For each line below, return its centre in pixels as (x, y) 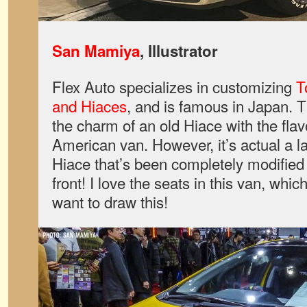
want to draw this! (110, 201)
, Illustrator (179, 51)
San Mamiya (96, 51)
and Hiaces (89, 106)
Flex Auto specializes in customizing (174, 86)
